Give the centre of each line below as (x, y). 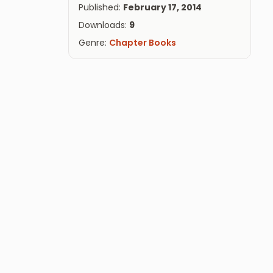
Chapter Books (143, 42)
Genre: (94, 42)
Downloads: (104, 25)
